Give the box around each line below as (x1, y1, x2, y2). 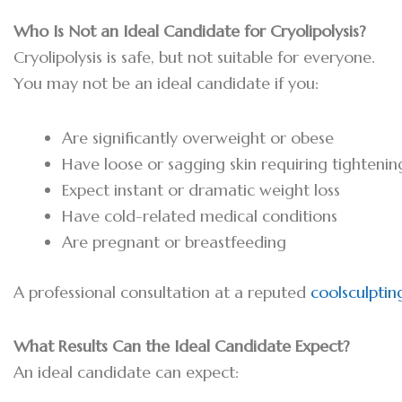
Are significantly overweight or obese (62, 127, 334, 148)
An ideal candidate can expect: (13, 362, 239, 383)
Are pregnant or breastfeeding (62, 231, 286, 252)
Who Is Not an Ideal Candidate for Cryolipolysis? (13, 21, 366, 42)
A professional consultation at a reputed (13, 281, 310, 302)
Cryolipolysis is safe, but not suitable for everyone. (13, 47, 375, 68)
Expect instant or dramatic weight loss (62, 179, 340, 200)
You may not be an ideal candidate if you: (13, 73, 319, 94)
